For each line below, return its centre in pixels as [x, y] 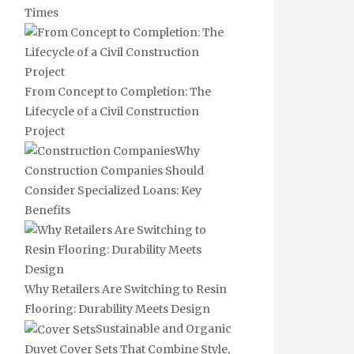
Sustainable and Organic [164, 329]
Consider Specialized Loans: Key [113, 191]
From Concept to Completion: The [118, 91]
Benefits [47, 211]
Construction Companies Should [114, 171]
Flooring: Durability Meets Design [117, 309]
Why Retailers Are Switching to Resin [126, 290]
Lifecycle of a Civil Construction [112, 111]
